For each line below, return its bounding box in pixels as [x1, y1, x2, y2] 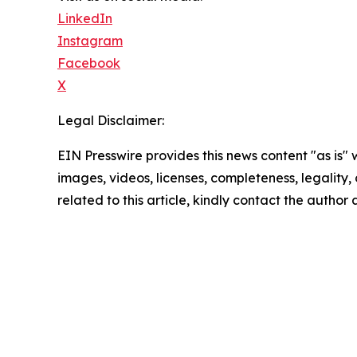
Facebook [57, 55, 120, 72]
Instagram [57, 33, 123, 49]
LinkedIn [57, 10, 112, 27]
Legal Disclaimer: [57, 112, 164, 129]
